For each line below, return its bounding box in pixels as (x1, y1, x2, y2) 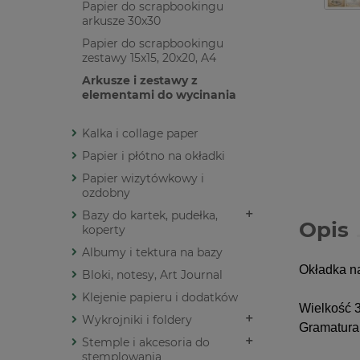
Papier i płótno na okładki (82, 149, 225, 164)
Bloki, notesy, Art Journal (82, 268, 223, 283)
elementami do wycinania (82, 88, 236, 103)
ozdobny (82, 186, 130, 201)
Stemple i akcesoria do (82, 335, 210, 350)
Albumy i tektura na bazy (82, 245, 223, 260)
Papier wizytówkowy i (82, 171, 204, 186)
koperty (82, 223, 125, 238)
